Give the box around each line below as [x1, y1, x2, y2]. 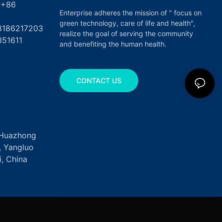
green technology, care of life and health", [59, 18, 195, 27]
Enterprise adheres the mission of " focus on [59, 8, 202, 17]
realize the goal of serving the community [59, 29, 193, 38]
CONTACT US [76, 76, 121, 85]
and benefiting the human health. [59, 39, 166, 48]
